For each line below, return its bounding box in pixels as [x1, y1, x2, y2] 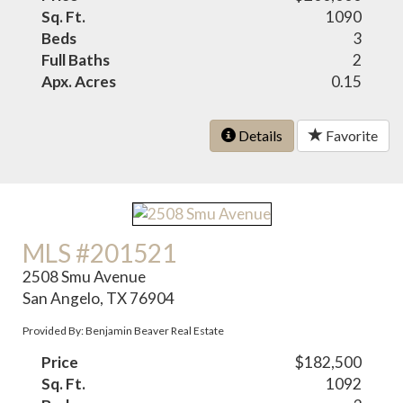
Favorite [323, 126, 378, 144]
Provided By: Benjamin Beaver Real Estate [22, 323, 225, 337]
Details [236, 126, 282, 144]
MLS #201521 [22, 237, 177, 268]
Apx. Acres [41, 71, 117, 91]
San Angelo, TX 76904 [22, 288, 175, 308]
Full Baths [41, 49, 111, 69]
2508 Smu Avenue [22, 266, 147, 286]
